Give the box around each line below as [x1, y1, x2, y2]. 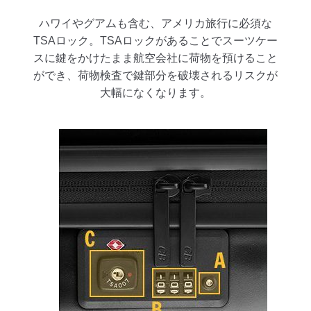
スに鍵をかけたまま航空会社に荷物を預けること [33, 51, 278, 64]
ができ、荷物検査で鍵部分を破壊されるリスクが [33, 69, 278, 81]
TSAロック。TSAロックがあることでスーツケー [33, 34, 278, 47]
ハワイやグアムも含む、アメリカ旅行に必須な [39, 17, 272, 29]
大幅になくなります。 [100, 86, 211, 99]
